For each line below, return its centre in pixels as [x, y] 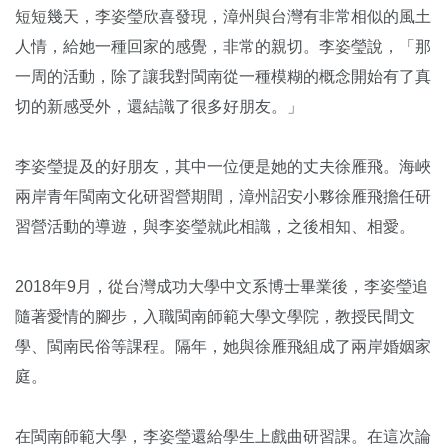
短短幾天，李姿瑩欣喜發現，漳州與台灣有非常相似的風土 [223, 16]
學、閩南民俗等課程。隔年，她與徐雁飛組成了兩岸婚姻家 [223, 346]
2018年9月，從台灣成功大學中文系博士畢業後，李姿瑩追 [221, 286]
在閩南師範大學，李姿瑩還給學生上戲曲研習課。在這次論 [223, 436]
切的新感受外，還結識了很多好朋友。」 [159, 106]
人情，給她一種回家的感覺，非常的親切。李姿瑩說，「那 [223, 46]
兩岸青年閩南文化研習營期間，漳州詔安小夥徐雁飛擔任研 [223, 196]
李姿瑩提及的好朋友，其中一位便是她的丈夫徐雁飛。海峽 [223, 166]
